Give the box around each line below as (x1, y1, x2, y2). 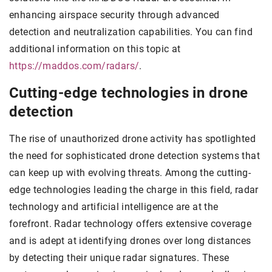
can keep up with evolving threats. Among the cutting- (9, 167, 251, 179)
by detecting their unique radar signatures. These (9, 252, 229, 264)
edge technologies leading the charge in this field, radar (9, 184, 259, 196)
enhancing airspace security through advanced (9, 9, 220, 21)
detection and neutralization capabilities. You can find (9, 26, 253, 38)
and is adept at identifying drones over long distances (9, 235, 251, 247)
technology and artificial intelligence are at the (9, 201, 219, 213)
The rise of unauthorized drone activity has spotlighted (9, 133, 256, 145)
